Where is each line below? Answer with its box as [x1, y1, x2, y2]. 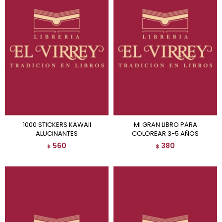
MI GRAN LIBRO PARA [133, 120, 139, 129]
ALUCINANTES [36, 129, 78, 138]
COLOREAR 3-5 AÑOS [132, 129, 199, 138]
